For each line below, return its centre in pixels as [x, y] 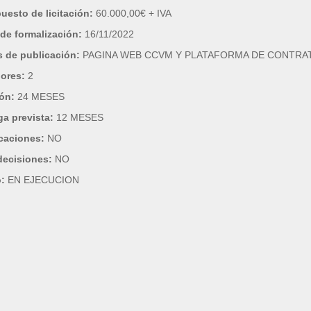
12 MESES [80, 117]
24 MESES [41, 96]
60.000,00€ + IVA [134, 13]
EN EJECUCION [43, 180]
